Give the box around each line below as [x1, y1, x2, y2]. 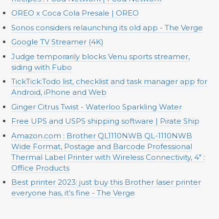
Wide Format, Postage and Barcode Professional [11, 141, 192, 151]
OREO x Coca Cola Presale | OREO [11, 8, 139, 18]
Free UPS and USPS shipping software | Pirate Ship [11, 116, 199, 126]
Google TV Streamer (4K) [11, 37, 104, 47]
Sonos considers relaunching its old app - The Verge [11, 22, 203, 32]
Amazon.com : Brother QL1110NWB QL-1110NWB [11, 131, 192, 140]
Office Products [11, 163, 69, 173]
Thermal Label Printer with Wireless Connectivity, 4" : [11, 152, 205, 162]
